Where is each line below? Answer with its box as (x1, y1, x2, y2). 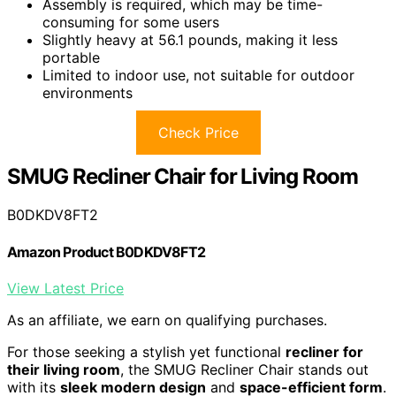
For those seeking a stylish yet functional (7, 342, 286, 361)
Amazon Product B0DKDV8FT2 (7, 242, 205, 261)
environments (42, 83, 133, 102)
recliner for (286, 342, 363, 361)
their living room (7, 360, 120, 378)
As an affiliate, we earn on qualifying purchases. (7, 310, 327, 329)
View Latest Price (7, 278, 124, 297)
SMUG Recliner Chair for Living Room (7, 163, 358, 189)
